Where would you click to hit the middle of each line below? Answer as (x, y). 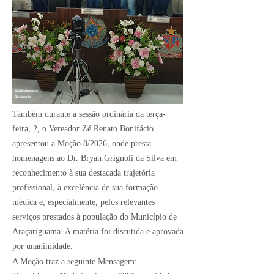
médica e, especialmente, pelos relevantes (83, 202)
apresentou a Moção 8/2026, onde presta (82, 143)
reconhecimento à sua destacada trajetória (83, 173)
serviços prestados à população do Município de (94, 217)
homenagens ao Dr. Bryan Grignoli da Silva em (94, 158)
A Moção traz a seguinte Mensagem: (75, 261)
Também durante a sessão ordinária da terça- (89, 114)
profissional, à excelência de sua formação (85, 187)
